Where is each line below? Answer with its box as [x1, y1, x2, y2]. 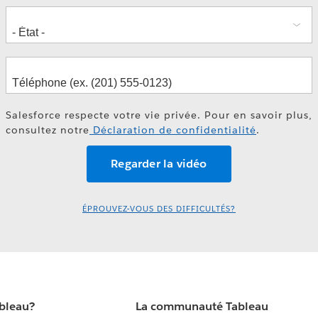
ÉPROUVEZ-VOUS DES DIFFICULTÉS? [82, 204, 236, 215]
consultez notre [6, 123, 89, 136]
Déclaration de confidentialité [89, 123, 256, 136]
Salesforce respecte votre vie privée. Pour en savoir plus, [6, 108, 312, 121]
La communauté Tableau [136, 299, 269, 314]
